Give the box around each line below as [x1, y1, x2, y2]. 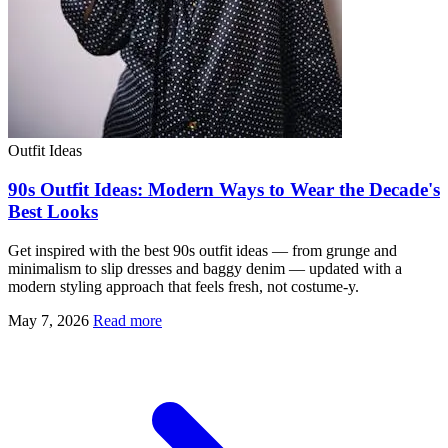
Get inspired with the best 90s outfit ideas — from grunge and [8, 241, 397, 259]
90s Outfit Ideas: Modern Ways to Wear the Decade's [8, 178, 440, 200]
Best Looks [8, 200, 98, 222]
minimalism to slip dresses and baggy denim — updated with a [8, 259, 402, 277]
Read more [93, 311, 162, 329]
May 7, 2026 [8, 311, 89, 329]
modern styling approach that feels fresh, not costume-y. [8, 277, 359, 295]
